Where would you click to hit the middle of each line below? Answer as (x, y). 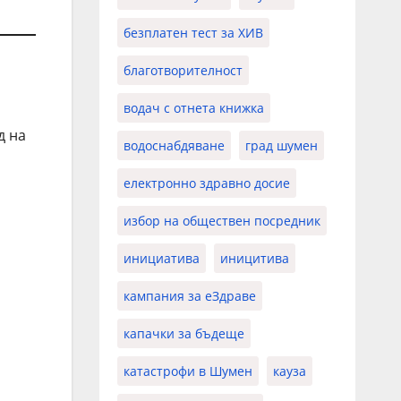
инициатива (161, 258)
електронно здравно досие (206, 183)
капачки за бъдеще (183, 333)
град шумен (281, 145)
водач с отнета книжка (193, 107)
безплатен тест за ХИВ (193, 32)
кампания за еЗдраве (189, 295)
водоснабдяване (174, 145)
